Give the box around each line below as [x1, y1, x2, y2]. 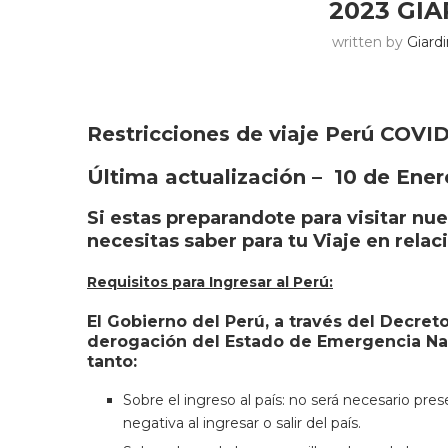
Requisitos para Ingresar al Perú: [87, 273, 333, 291]
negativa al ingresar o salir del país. [123, 414, 361, 432]
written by [331, 33, 407, 51]
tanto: [87, 352, 137, 371]
